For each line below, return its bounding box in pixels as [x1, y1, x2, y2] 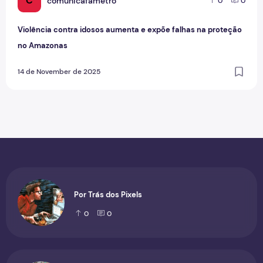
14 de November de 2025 [18, 66, 100, 76]
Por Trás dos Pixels [74, 189, 142, 200]
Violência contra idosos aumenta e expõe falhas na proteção [18, 24, 242, 35]
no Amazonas [18, 40, 68, 50]
